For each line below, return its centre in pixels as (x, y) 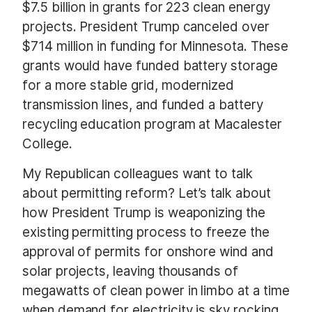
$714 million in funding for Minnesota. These (155, 47)
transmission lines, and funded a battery (143, 105)
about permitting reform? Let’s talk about (147, 194)
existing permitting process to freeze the (146, 233)
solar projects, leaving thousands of (130, 272)
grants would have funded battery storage (150, 66)
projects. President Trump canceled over (146, 27)
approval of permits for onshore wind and (148, 252)
